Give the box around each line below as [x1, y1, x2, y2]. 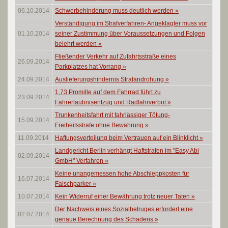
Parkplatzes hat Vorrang [55, 63, 123, 70]
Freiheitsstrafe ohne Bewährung [55, 122, 145, 129]
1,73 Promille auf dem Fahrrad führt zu [55, 89, 161, 96]
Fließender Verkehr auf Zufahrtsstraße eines [55, 53, 176, 60]
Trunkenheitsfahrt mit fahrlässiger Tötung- [55, 111, 170, 119]
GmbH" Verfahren [55, 157, 105, 164]
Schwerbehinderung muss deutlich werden [55, 7, 175, 14]
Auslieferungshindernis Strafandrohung [55, 76, 165, 83]
